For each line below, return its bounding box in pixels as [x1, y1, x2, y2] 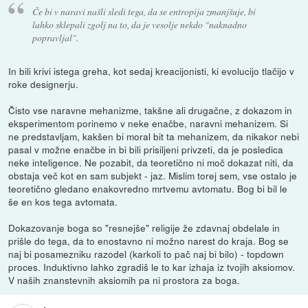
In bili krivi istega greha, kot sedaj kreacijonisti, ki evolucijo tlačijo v [8, 63, 295, 78]
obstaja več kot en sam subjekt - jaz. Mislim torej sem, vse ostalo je [8, 168, 298, 182]
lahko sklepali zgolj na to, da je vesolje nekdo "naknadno [32, 18, 247, 32]
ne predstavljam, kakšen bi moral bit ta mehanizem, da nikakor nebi [8, 129, 300, 143]
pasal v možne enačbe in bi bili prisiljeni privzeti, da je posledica [8, 142, 284, 156]
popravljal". [32, 31, 78, 45]
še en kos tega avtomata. [8, 194, 118, 208]
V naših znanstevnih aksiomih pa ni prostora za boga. [8, 272, 241, 287]
